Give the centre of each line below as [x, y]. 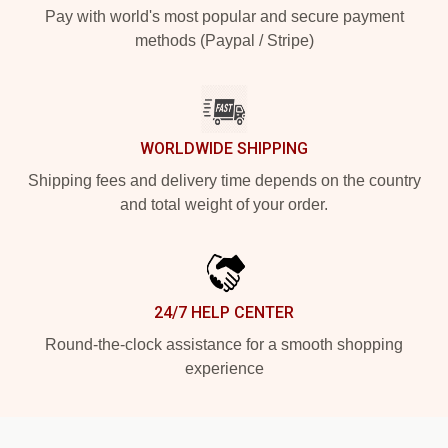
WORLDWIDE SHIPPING [224, 148]
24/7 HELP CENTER [224, 312]
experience [224, 368]
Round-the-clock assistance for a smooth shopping [224, 344]
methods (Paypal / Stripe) [224, 40]
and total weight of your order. [224, 204]
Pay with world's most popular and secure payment [224, 16]
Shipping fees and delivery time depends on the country [224, 180]
